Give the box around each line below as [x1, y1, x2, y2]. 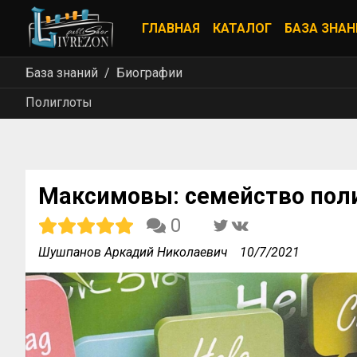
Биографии [116, 65, 182, 80]
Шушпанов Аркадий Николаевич [38, 245, 227, 260]
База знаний [25, 65, 98, 80]
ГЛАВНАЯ [142, 21, 200, 36]
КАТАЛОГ [213, 21, 272, 36]
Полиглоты [25, 95, 92, 110]
